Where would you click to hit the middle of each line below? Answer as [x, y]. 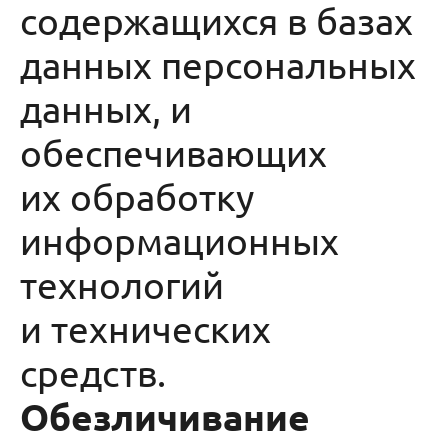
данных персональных [218, 64]
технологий [122, 284]
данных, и [106, 108]
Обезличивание [165, 416]
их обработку [137, 196]
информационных [179, 240]
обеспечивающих [173, 152]
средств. [97, 372]
